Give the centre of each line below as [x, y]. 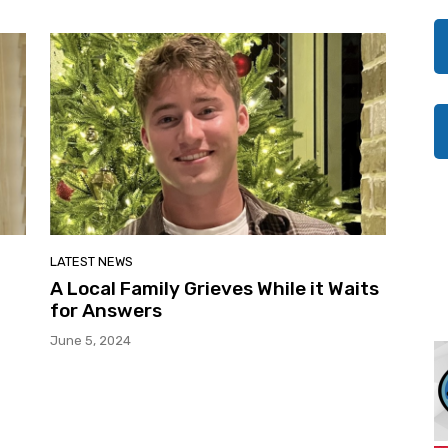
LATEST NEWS [91, 261]
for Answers [106, 310]
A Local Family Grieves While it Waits [214, 288]
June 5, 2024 [90, 340]
